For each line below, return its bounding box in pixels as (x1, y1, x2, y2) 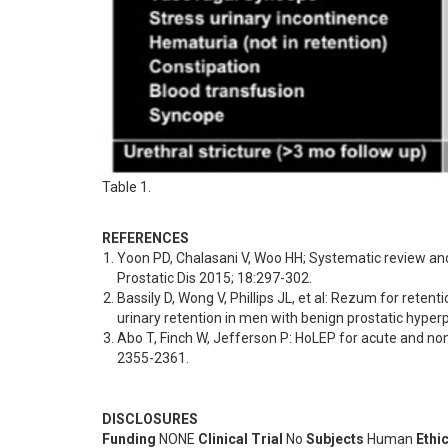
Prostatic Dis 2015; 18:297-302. (117, 270, 312, 287)
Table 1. (102, 179, 151, 196)
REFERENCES (102, 230, 189, 247)
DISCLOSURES (102, 411, 198, 428)
